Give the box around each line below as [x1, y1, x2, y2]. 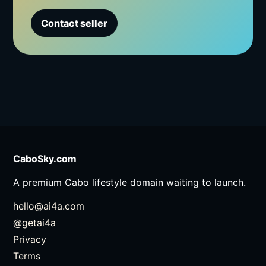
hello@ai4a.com [13, 200, 85, 213]
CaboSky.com [13, 153, 77, 165]
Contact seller [41, 17, 108, 30]
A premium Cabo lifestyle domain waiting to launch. [13, 176, 246, 189]
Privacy [13, 233, 47, 246]
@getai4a [13, 217, 56, 229]
